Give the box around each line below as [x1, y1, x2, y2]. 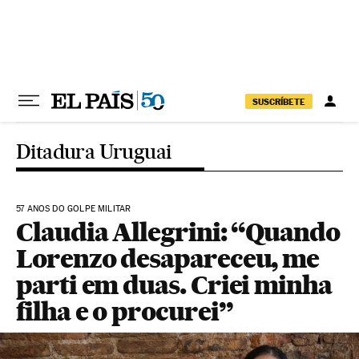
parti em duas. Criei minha [16, 269, 332, 301]
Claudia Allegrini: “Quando [16, 216, 340, 248]
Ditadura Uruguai [16, 139, 171, 163]
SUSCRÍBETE [252, 95, 305, 107]
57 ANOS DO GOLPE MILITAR [16, 204, 131, 214]
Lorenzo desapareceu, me [16, 243, 320, 274]
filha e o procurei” [16, 296, 233, 327]
